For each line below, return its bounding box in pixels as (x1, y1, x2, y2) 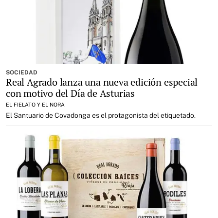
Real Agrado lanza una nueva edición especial (6, 75, 198, 89)
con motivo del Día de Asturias (6, 87, 135, 100)
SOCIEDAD (6, 69, 37, 76)
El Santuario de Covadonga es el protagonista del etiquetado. (6, 111, 196, 119)
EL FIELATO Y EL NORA (6, 102, 65, 108)
